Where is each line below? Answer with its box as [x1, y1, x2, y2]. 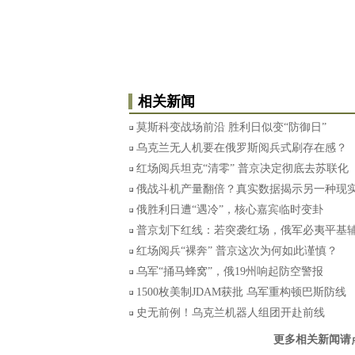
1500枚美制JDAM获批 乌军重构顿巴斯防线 [136, 286, 346, 298]
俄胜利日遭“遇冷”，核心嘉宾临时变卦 [136, 204, 323, 216]
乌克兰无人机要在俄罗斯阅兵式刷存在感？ [136, 142, 347, 154]
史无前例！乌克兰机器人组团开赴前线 [136, 307, 325, 319]
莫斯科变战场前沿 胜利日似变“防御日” [136, 121, 326, 133]
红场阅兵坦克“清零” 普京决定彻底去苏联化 [136, 162, 349, 174]
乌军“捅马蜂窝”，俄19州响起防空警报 [136, 265, 323, 277]
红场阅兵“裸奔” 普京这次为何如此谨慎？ [136, 245, 338, 257]
